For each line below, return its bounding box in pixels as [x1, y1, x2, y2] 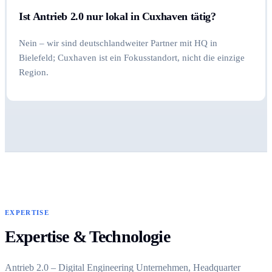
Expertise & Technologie [5, 226, 170, 246]
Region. [19, 67, 49, 77]
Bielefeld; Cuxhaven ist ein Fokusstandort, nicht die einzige [19, 52, 245, 63]
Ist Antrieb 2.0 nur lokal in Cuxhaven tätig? [19, 10, 216, 23]
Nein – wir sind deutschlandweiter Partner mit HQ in [19, 38, 217, 48]
